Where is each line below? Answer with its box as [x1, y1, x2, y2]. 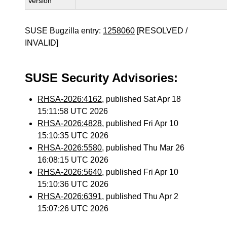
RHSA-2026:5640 [37, 168, 102, 176]
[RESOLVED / [135, 26, 188, 35]
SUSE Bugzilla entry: [25, 26, 103, 35]
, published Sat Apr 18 [102, 95, 181, 103]
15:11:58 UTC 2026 [37, 107, 108, 116]
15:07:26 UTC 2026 [37, 204, 109, 213]
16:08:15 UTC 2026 [37, 156, 109, 164]
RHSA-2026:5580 [37, 143, 102, 152]
